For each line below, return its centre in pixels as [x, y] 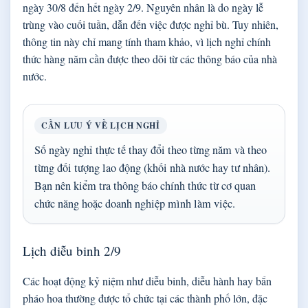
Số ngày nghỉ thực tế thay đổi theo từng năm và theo [151, 150]
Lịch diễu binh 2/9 [72, 251]
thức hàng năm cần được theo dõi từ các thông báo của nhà [150, 59]
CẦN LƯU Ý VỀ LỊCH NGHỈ [101, 126]
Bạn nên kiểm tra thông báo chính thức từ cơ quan [145, 186]
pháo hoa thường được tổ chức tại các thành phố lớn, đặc [145, 298]
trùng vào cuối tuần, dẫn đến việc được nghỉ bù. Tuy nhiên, [151, 25]
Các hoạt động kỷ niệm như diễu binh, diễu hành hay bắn [147, 281]
